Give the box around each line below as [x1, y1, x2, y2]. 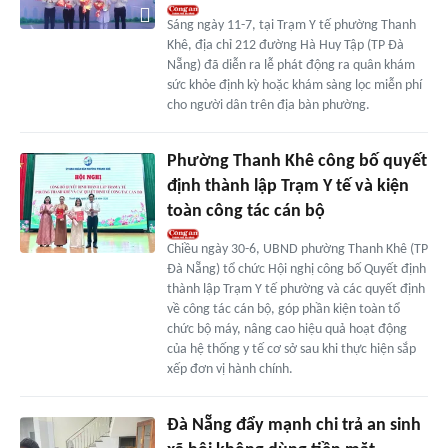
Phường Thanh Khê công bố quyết [166, 151, 427, 171]
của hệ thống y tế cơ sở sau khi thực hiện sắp [166, 341, 416, 357]
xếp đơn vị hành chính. [166, 361, 293, 377]
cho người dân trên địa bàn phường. [166, 97, 370, 113]
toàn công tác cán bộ [166, 201, 325, 221]
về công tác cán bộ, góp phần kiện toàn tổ [166, 301, 400, 317]
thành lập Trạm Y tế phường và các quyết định [166, 281, 425, 297]
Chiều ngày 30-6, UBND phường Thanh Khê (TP [166, 241, 428, 257]
